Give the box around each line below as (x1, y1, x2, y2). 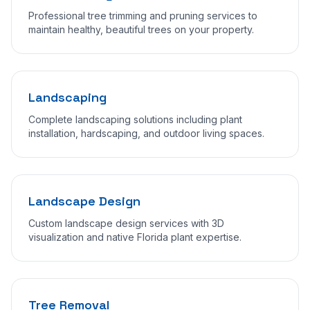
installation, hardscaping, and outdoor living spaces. (28, 127, 264, 140)
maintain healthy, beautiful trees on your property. (28, 24, 254, 36)
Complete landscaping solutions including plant (28, 113, 242, 126)
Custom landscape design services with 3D (28, 217, 224, 230)
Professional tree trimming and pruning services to (28, 10, 257, 22)
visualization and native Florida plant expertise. (28, 231, 241, 244)
